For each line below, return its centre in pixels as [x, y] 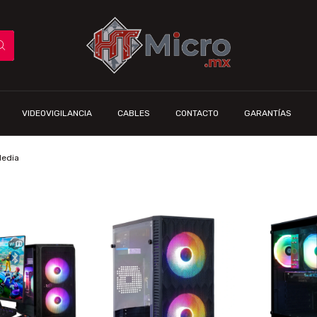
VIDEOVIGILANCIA [57, 113]
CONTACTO [197, 113]
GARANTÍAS [268, 113]
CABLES [134, 113]
